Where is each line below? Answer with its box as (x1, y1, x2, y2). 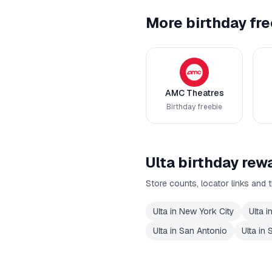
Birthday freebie (166, 102, 222, 112)
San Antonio (179, 225, 227, 236)
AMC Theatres (165, 87, 224, 98)
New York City (179, 206, 234, 217)
